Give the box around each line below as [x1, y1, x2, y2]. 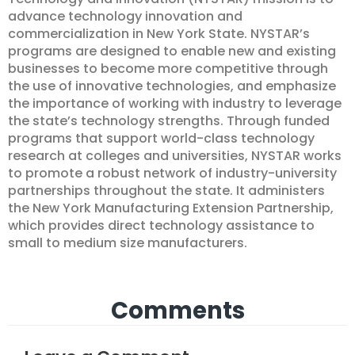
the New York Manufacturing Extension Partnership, [8, 199, 334, 217]
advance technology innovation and [8, 7, 242, 25]
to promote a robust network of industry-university [8, 164, 337, 182]
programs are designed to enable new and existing [8, 42, 336, 60]
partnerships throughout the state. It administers [8, 181, 325, 200]
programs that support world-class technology [8, 129, 315, 147]
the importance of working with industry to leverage [8, 94, 342, 113]
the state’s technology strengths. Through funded [8, 112, 330, 130]
